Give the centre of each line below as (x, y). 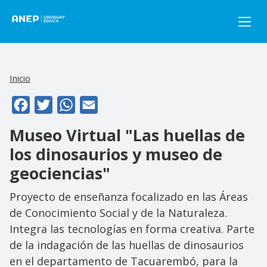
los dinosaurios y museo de (116, 154)
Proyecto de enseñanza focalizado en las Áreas (129, 196)
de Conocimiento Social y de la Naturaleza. (118, 212)
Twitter (69, 103)
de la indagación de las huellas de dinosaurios (127, 245)
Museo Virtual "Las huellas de (127, 135)
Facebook (51, 103)
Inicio (20, 78)
